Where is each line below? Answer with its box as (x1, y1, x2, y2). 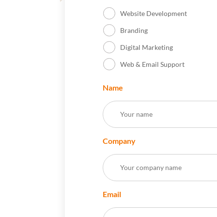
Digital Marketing (120, 43, 173, 52)
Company (103, 136, 136, 146)
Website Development (120, 9, 187, 18)
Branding (120, 26, 148, 35)
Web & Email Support (120, 60, 185, 69)
